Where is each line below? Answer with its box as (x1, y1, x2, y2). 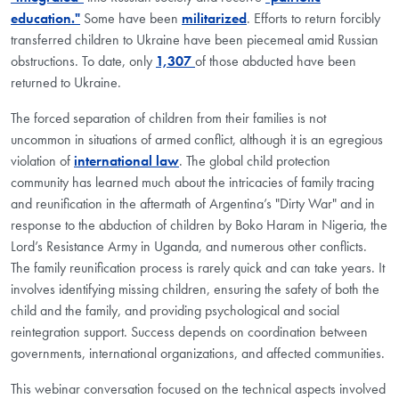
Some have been (80, 9, 182, 28)
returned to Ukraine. (11, 73, 121, 93)
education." (11, 9, 80, 28)
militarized (182, 9, 247, 28)
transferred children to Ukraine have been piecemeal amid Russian (11, 30, 379, 50)
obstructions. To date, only (11, 52, 156, 71)
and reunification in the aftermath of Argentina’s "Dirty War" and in (11, 194, 375, 214)
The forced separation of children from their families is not (11, 109, 326, 128)
